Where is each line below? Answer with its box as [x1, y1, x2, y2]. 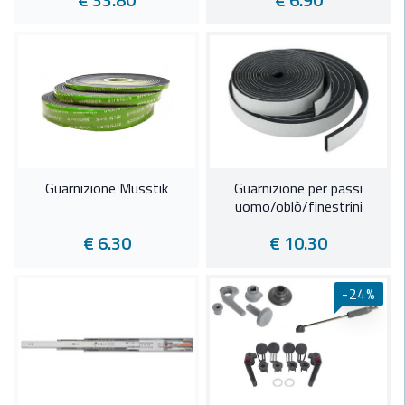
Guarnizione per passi [234, 177, 363, 200]
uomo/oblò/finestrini [234, 195, 363, 218]
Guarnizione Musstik [45, 177, 168, 200]
